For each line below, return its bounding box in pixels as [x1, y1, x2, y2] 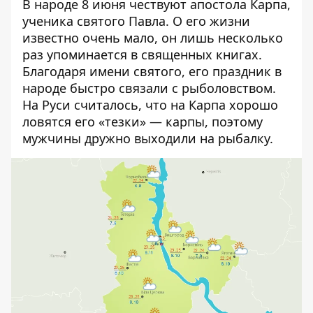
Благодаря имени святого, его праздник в [22, 63, 282, 80]
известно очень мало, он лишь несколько [22, 29, 283, 46]
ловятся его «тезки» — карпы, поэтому [22, 113, 263, 130]
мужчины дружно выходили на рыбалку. [22, 130, 273, 147]
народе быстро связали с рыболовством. [22, 80, 276, 96]
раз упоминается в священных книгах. [22, 46, 262, 63]
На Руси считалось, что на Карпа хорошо [22, 96, 278, 113]
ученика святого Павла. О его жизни [22, 13, 250, 29]
